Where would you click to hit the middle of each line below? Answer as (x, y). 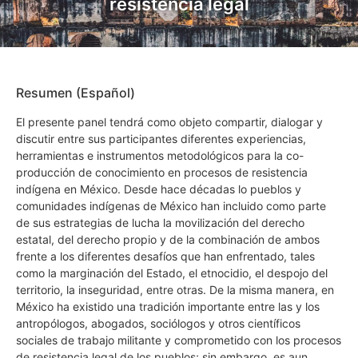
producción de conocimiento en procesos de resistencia (162, 172)
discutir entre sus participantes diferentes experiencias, (161, 138)
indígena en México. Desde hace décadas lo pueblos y (159, 189)
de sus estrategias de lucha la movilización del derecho (160, 222)
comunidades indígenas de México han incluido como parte (171, 205)
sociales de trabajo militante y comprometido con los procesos (179, 340)
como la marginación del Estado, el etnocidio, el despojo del (172, 272)
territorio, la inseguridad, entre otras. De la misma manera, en (175, 289)
